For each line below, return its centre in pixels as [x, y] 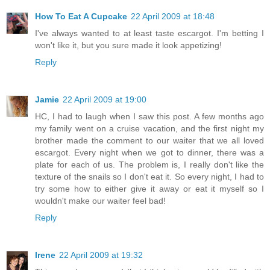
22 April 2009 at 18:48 [173, 17]
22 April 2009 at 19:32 [101, 255]
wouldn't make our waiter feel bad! [100, 201]
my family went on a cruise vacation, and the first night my [149, 129]
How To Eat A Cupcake [81, 17]
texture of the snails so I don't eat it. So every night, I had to [149, 177]
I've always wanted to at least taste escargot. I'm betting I [149, 33]
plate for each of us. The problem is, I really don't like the [149, 165]
